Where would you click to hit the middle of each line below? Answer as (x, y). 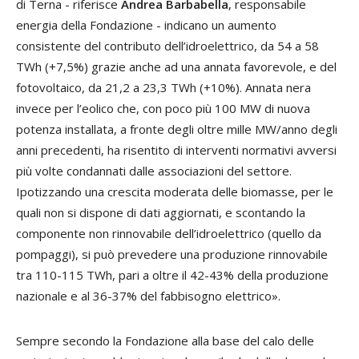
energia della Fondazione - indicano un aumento (146, 25)
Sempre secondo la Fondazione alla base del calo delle (165, 341)
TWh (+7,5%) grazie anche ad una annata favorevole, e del (176, 67)
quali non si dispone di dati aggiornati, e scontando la (161, 213)
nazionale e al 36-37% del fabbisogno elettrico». (148, 296)
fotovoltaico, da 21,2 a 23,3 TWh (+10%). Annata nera (163, 88)
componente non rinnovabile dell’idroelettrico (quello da (169, 234)
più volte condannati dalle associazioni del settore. (154, 171)
